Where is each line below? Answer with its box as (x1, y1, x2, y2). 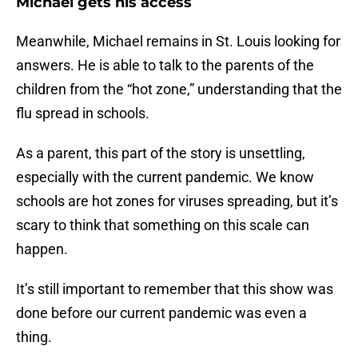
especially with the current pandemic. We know (16, 169, 314, 186)
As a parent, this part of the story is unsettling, (16, 145, 305, 162)
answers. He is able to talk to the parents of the (16, 57, 314, 74)
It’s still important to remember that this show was (16, 280, 333, 298)
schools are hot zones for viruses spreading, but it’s (16, 193, 338, 210)
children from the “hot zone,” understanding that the (16, 81, 342, 98)
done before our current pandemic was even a (16, 304, 307, 322)
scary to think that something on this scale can (16, 217, 309, 234)
